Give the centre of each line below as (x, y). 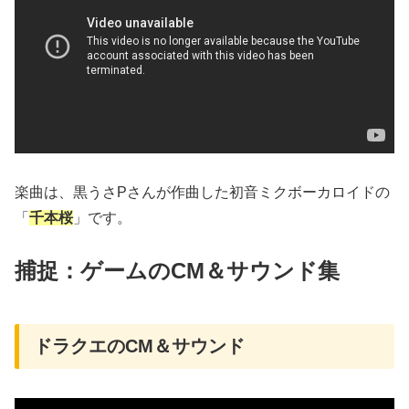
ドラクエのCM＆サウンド (139, 346)
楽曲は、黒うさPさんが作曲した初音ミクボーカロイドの (202, 192)
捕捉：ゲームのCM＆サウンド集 (177, 270)
